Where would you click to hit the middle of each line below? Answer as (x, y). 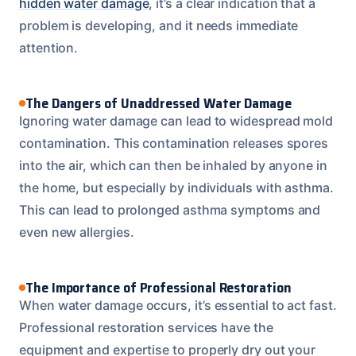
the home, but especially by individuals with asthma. (176, 187)
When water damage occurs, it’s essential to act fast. (178, 305)
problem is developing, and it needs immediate (159, 25)
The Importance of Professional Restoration (159, 287)
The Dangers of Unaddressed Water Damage (159, 103)
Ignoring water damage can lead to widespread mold (176, 120)
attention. (49, 47)
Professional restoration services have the (146, 327)
